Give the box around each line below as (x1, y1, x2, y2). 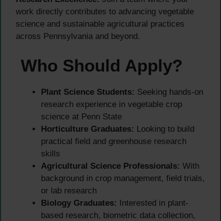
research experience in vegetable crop (41, 99, 182, 109)
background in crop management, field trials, (41, 173, 205, 183)
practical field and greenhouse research (41, 136, 186, 146)
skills (41, 148, 60, 158)
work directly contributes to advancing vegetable (16, 7, 194, 17)
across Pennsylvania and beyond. (16, 32, 140, 41)
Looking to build (134, 124, 194, 134)
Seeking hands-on (135, 87, 203, 97)
